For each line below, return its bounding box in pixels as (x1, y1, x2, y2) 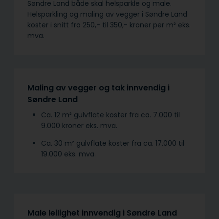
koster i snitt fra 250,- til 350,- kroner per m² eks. (27, 20, 191, 30)
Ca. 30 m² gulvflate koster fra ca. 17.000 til (41, 138, 184, 148)
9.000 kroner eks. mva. (41, 120, 117, 131)
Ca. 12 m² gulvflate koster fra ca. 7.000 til (41, 109, 180, 120)
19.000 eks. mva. (41, 149, 96, 159)
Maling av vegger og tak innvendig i (27, 82, 170, 93)
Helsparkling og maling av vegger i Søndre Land (27, 9, 187, 19)
